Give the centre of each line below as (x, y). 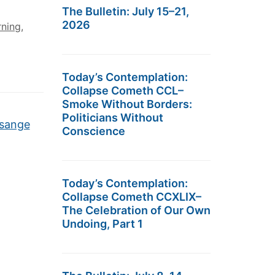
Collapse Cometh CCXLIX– (132, 197)
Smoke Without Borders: (127, 104)
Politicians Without (113, 118)
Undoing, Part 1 (103, 224)
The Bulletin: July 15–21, (126, 11)
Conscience (94, 131)
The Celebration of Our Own (136, 210)
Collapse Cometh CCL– (123, 91)
